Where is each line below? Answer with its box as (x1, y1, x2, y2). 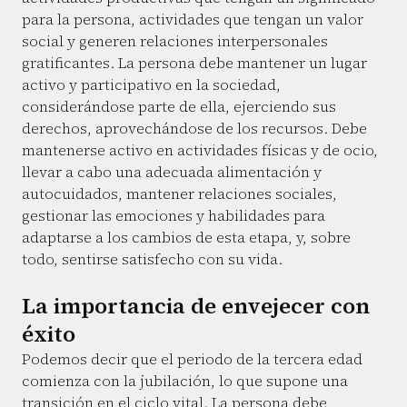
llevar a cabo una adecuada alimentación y (22, 162, 322, 183)
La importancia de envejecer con (22, 291, 370, 322)
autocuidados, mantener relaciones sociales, (22, 184, 337, 204)
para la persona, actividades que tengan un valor (22, 9, 363, 30)
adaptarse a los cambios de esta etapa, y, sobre (22, 227, 351, 248)
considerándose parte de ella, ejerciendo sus (22, 96, 336, 117)
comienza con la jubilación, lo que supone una (22, 371, 348, 392)
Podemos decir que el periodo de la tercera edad (22, 349, 362, 370)
